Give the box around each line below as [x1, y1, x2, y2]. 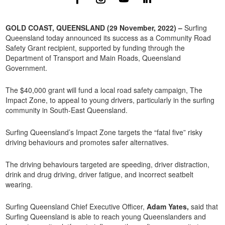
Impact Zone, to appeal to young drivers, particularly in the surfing [6, 95, 215, 105]
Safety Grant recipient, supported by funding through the [6, 43, 185, 53]
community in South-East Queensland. [6, 105, 132, 115]
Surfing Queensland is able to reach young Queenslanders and [6, 211, 206, 221]
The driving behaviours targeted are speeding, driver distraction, [6, 159, 210, 169]
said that [189, 201, 218, 211]
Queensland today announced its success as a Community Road [6, 33, 211, 43]
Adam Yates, [147, 201, 189, 211]
